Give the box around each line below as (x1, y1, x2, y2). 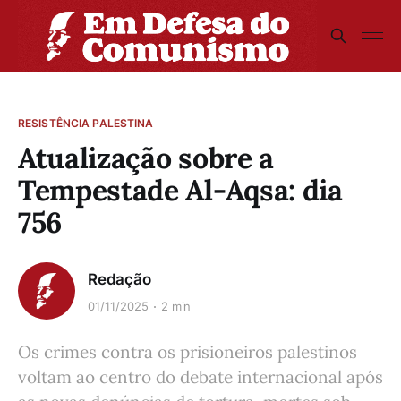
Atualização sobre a (18, 140, 274, 176)
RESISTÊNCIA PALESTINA (18, 116, 154, 130)
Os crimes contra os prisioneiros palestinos (18, 341, 357, 363)
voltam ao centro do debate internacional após (18, 366, 383, 388)
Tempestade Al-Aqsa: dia (18, 172, 343, 209)
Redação (88, 269, 151, 288)
